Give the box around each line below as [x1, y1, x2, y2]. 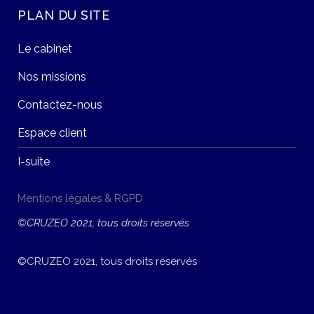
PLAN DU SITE [18, 7, 110, 22]
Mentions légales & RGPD [18, 191, 143, 205]
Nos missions [18, 69, 86, 83]
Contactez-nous [18, 97, 102, 111]
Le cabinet [18, 41, 72, 55]
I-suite [18, 154, 50, 168]
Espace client [18, 125, 87, 139]
